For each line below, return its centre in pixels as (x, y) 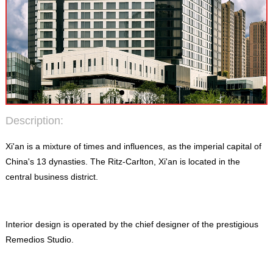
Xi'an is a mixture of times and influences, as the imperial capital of (133, 146)
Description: (34, 121)
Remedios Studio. (39, 239)
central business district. (51, 177)
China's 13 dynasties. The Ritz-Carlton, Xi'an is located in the (122, 161)
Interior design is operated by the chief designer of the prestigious (132, 224)
